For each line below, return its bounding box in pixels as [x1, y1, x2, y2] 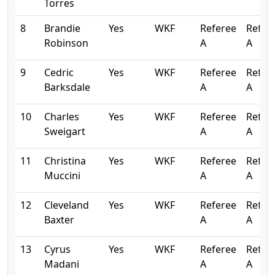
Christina [44, 154, 86, 168]
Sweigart [44, 125, 85, 138]
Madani [44, 257, 79, 271]
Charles [44, 110, 79, 123]
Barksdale [44, 80, 90, 94]
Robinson [44, 36, 88, 50]
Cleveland [44, 198, 89, 212]
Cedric [44, 66, 74, 79]
